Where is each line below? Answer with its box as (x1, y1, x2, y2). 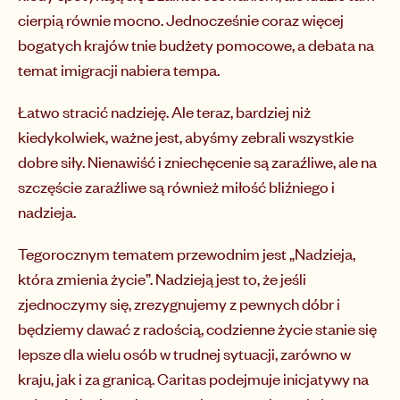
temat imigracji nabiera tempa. (18, 59, 228, 81)
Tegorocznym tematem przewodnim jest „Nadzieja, (18, 243, 355, 265)
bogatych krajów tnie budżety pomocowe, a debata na (18, 34, 374, 56)
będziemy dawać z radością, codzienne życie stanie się (18, 318, 377, 340)
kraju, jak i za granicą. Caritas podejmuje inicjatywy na (18, 368, 369, 390)
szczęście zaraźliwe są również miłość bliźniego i (18, 176, 335, 198)
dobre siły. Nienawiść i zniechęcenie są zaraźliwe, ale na (18, 151, 377, 173)
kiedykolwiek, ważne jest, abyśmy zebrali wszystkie (18, 126, 354, 148)
